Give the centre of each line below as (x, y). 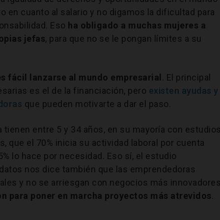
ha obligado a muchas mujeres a (137, 25)
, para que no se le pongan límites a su (124, 38)
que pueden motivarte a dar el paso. (97, 104)
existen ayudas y (183, 90)
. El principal (186, 77)
